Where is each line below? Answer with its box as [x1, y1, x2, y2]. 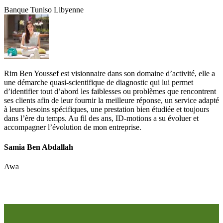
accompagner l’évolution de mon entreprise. [4, 123, 141, 132]
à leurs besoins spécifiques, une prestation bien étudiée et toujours [4, 105, 209, 114]
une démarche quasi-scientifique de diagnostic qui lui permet [4, 78, 193, 87]
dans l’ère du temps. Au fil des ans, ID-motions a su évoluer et [4, 114, 199, 123]
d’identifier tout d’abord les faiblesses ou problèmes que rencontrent [4, 87, 216, 96]
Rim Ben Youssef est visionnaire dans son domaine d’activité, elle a [4, 69, 215, 78]
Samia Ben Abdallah [4, 142, 73, 151]
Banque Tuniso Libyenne [4, 5, 84, 14]
